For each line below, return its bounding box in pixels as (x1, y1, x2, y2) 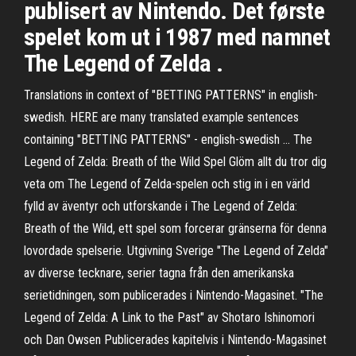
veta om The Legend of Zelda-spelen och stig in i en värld (24, 176, 310, 192)
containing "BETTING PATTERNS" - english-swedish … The (24, 132, 312, 147)
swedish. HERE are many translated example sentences (24, 110, 299, 125)
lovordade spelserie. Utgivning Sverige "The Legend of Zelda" (24, 243, 328, 258)
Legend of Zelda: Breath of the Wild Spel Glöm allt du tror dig (24, 154, 327, 169)
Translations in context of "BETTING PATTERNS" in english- (24, 87, 318, 103)
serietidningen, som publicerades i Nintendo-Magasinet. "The (24, 288, 323, 303)
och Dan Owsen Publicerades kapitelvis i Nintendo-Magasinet (24, 332, 327, 347)
